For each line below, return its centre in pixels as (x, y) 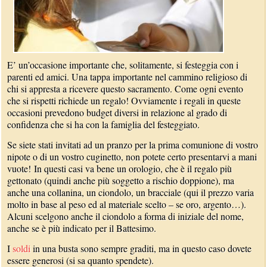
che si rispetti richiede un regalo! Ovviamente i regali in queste (124, 100)
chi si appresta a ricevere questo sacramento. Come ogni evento (125, 89)
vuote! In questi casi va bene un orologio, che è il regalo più (120, 168)
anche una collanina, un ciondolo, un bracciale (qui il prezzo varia (131, 192)
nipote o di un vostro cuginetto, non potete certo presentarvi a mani (132, 156)
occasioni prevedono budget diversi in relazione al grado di (117, 112)
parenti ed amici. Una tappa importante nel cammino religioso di (128, 77)
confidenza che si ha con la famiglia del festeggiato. (104, 124)
